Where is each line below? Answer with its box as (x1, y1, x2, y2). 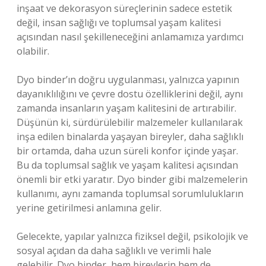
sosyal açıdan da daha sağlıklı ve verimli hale (17, 244, 211, 257)
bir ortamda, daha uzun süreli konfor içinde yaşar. (17, 144, 238, 157)
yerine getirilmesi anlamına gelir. (17, 201, 161, 214)
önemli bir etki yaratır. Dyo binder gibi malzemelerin (17, 173, 248, 186)
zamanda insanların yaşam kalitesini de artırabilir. (17, 102, 236, 115)
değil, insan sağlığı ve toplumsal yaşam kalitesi (17, 16, 221, 29)
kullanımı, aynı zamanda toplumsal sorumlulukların (17, 187, 243, 200)
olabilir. (17, 45, 49, 58)
